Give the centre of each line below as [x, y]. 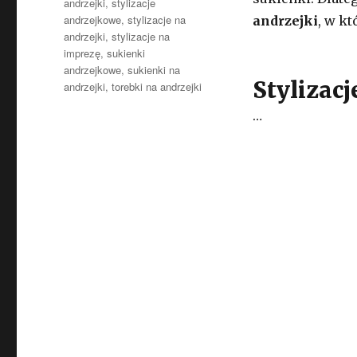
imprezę [82, 53]
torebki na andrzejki [157, 86]
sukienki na [154, 70]
